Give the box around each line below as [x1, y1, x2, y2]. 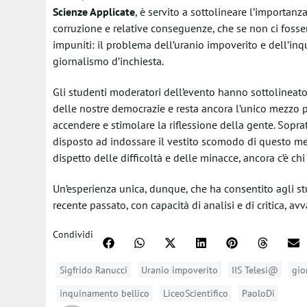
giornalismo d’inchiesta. [52, 54, 164, 68]
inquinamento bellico [59, 287, 149, 299]
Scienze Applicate [52, 5, 135, 19]
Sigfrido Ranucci [59, 264, 127, 276]
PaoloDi [241, 287, 275, 299]
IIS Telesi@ [231, 264, 278, 276]
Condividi [52, 228, 93, 241]
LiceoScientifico [162, 287, 228, 299]
